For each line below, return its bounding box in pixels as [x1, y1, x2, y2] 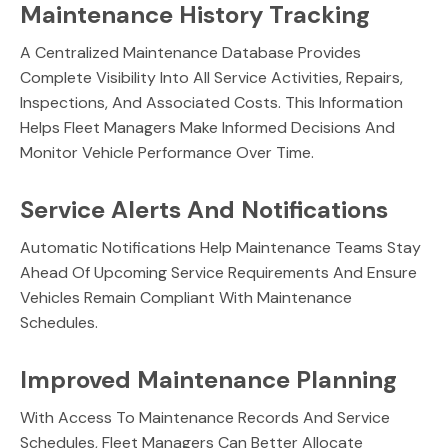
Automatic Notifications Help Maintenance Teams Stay [20, 237, 421, 258]
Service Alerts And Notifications [20, 194, 394, 225]
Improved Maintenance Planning [20, 364, 403, 395]
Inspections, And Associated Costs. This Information [20, 92, 403, 113]
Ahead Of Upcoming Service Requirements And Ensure [20, 262, 417, 283]
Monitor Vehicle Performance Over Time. [20, 142, 318, 163]
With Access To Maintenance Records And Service [20, 407, 390, 428]
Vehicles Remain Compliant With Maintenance [20, 287, 352, 308]
